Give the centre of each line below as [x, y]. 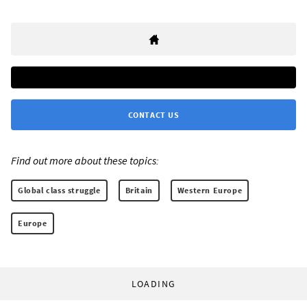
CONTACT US [153, 115]
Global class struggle [59, 191]
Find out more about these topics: [85, 161]
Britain [139, 191]
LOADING [153, 284]
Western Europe [210, 191]
